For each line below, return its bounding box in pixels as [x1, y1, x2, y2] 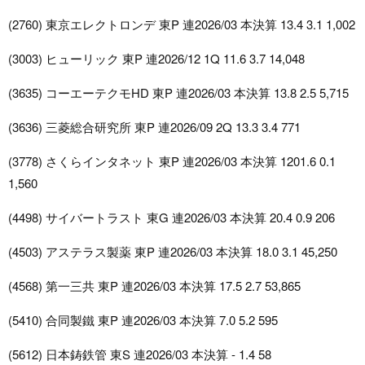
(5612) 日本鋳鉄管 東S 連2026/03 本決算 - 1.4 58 [8, 345, 271, 363]
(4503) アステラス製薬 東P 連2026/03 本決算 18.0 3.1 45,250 [8, 243, 337, 261]
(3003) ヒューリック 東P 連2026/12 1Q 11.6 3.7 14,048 [8, 50, 305, 68]
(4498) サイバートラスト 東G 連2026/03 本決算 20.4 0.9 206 [8, 209, 335, 226]
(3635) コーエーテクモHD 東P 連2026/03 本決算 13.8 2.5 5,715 [8, 84, 349, 102]
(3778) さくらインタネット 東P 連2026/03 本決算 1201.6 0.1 [8, 152, 336, 170]
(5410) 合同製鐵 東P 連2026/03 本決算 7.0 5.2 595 [8, 311, 278, 329]
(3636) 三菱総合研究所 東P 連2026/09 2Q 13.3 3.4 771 [8, 118, 301, 136]
